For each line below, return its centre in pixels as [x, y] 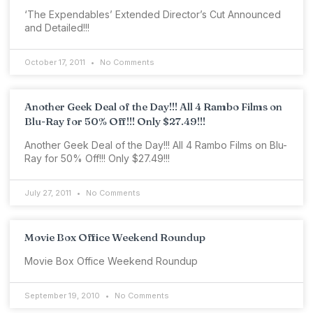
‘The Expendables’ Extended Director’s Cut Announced [153, 14]
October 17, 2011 [56, 62]
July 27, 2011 [49, 193]
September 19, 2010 [63, 296]
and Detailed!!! [57, 28]
